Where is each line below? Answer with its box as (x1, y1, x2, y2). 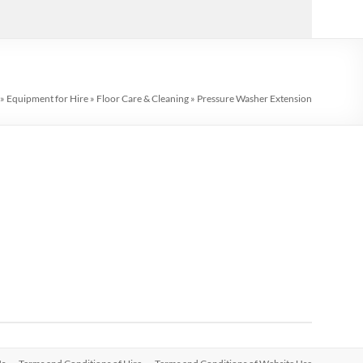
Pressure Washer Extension (197, 92, 312, 105)
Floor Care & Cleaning (96, 92, 189, 105)
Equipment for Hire (6, 92, 88, 105)
